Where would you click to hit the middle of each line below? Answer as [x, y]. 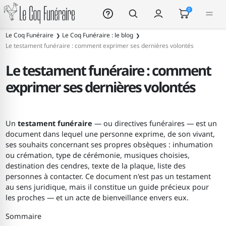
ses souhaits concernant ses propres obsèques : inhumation [109, 145]
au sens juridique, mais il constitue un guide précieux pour [107, 187]
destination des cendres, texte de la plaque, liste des [96, 166]
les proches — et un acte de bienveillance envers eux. [97, 198]
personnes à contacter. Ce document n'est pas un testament [108, 177]
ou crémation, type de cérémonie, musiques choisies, [98, 155]
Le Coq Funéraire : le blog [98, 35]
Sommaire [24, 216]
